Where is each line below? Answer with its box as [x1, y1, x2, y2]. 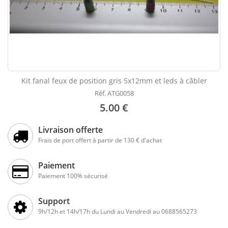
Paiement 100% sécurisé [38, 172, 108, 181]
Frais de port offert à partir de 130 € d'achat [38, 136, 162, 145]
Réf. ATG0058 [94, 89, 134, 98]
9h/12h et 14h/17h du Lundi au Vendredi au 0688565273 [38, 207, 197, 216]
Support [38, 195, 70, 207]
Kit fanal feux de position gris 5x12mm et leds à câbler [21, 76, 207, 86]
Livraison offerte [38, 124, 103, 136]
